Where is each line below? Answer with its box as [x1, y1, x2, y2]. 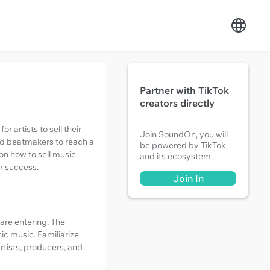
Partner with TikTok [140, 84, 229, 96]
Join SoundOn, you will [140, 129, 228, 140]
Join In [172, 172, 204, 184]
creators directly [140, 97, 215, 109]
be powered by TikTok [140, 140, 226, 151]
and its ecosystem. [140, 151, 213, 162]
